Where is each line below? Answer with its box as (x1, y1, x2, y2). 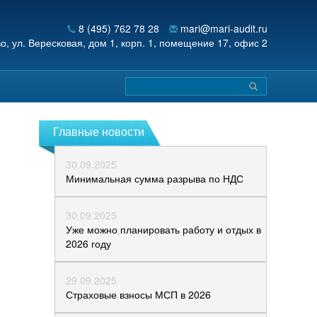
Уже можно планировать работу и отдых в (66, 222, 261, 236)
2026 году (66, 236, 111, 250)
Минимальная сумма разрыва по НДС (66, 171, 243, 185)
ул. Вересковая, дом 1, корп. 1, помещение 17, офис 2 (12, 35, 267, 50)
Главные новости (53, 123, 144, 139)
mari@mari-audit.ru (180, 21, 267, 35)
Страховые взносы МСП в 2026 (66, 287, 211, 301)
